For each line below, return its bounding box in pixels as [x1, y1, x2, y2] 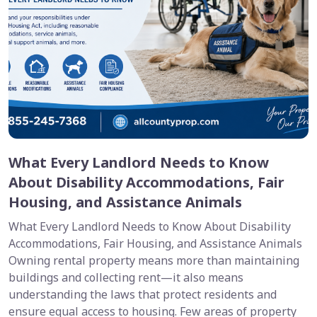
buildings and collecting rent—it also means [8, 270, 243, 286]
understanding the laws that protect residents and [8, 287, 277, 303]
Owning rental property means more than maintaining [8, 253, 299, 269]
